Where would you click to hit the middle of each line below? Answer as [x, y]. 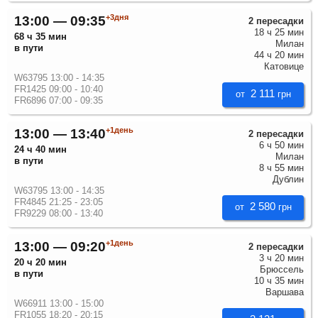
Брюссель [282, 269]
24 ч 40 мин [40, 149]
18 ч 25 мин [279, 32]
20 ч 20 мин [40, 262]
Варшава [285, 292]
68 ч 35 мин [40, 36]
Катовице [284, 66]
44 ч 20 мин [279, 55]
